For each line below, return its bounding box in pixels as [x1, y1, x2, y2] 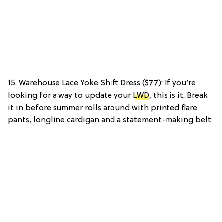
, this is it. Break [149, 91, 208, 100]
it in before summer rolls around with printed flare [8, 103, 197, 112]
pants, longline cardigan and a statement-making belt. [8, 115, 213, 125]
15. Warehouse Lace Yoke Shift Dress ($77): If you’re [8, 78, 196, 88]
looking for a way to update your [8, 91, 133, 100]
